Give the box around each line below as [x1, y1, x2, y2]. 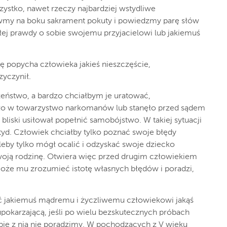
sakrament [47, 17, 85, 25]
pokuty [87, 17, 112, 25]
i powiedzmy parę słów [114, 17, 199, 25]
